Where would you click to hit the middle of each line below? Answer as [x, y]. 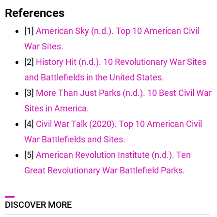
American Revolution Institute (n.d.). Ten [113, 155]
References [35, 13]
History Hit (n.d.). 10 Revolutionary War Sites [121, 62]
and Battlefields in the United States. [94, 77]
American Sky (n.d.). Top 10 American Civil [117, 31]
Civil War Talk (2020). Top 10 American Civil [119, 124]
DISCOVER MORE [38, 204]
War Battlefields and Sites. [75, 139]
